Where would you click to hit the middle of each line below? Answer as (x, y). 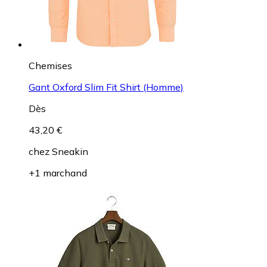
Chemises (50, 65)
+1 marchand (58, 173)
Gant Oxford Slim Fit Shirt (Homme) (106, 87)
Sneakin (70, 151)
